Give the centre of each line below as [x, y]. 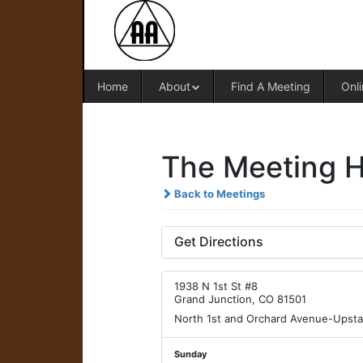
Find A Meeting [270, 86]
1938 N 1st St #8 [216, 286]
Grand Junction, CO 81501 [241, 299]
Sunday [191, 354]
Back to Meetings [219, 194]
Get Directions [219, 241]
